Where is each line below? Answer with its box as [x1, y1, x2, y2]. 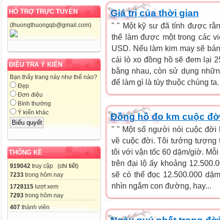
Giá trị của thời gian [110, 8, 199, 18]
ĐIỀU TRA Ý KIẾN [9, 61, 62, 69]
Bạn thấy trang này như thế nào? [10, 74, 97, 81]
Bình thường [16, 100, 51, 108]
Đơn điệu [16, 91, 43, 99]
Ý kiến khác [16, 109, 49, 116]
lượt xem [33, 183, 58, 190]
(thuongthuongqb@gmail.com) [10, 22, 91, 29]
